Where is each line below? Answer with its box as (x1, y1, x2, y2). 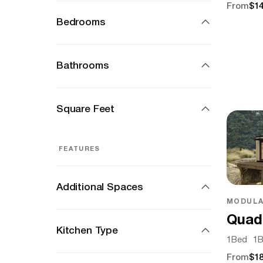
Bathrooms (56, 62, 109, 70)
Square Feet (56, 105, 115, 114)
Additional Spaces (56, 183, 143, 192)
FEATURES (59, 146, 100, 152)
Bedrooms (56, 18, 105, 27)
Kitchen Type (56, 227, 118, 235)
